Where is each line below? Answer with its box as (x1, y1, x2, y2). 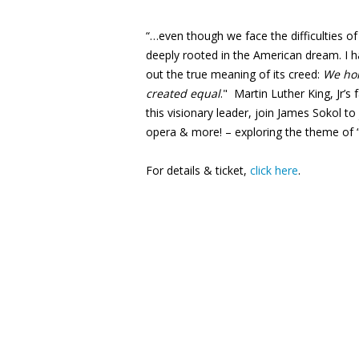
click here (250, 163, 298, 179)
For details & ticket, (146, 163, 250, 179)
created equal (146, 86, 220, 102)
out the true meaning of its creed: (146, 67, 323, 83)
